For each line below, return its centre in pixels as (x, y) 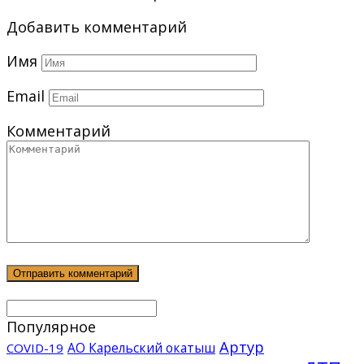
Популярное (51, 326)
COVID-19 (35, 347)
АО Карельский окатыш (141, 347)
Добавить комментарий (97, 26)
